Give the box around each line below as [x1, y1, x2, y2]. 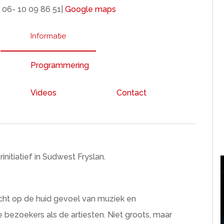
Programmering [30, 60, 89, 70]
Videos [30, 88, 57, 97]
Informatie [30, 31, 66, 40]
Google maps [65, 4, 116, 14]
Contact [116, 88, 147, 97]
